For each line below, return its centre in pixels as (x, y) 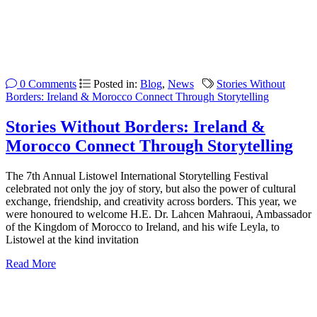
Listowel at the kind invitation (72, 240)
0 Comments (47, 84)
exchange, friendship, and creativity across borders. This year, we (151, 202)
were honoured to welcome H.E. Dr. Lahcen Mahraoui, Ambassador (158, 214)
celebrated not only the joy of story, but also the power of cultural (151, 189)
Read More (31, 264)
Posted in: (117, 84)
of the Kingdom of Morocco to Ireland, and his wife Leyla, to (143, 227)
